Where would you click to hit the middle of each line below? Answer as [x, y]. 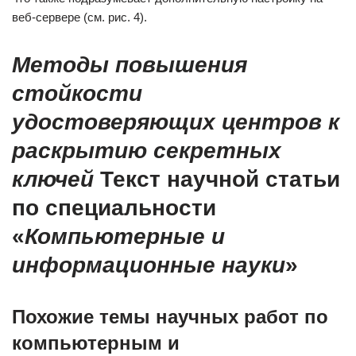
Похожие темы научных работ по [170, 317]
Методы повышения [130, 65]
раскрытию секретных [147, 151]
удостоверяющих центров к [176, 122]
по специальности [114, 208]
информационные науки [149, 265]
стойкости [77, 93]
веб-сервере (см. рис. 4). [79, 17]
